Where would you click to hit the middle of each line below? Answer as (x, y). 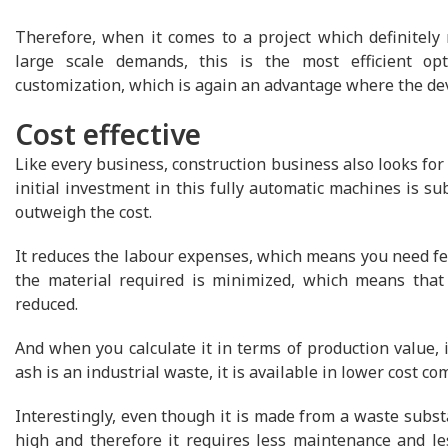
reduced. (46, 304)
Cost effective (108, 134)
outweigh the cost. (83, 212)
